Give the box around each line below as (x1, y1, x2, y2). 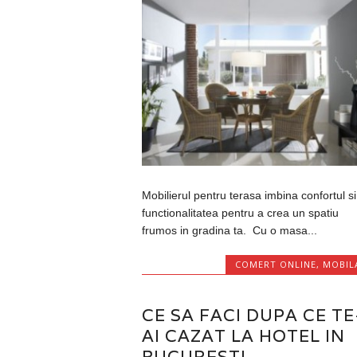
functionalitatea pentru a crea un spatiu (141, 206, 339, 219)
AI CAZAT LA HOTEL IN (141, 324, 345, 347)
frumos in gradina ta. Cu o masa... (141, 223, 317, 237)
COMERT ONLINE (235, 257, 316, 270)
